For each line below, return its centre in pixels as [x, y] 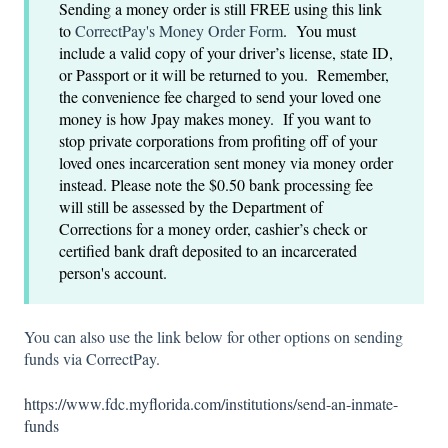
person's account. [113, 272]
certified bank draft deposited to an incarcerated [208, 250]
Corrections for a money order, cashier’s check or [213, 228]
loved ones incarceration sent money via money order [226, 162]
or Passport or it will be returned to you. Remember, [224, 74]
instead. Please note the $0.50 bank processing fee [216, 184]
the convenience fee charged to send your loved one [220, 96]
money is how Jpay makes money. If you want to [215, 118]
